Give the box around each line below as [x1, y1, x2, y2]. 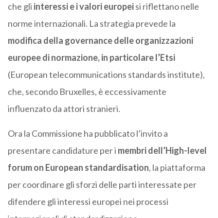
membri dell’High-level [116, 145, 207, 156]
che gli [7, 1, 34, 12]
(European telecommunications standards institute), [7, 69, 205, 80]
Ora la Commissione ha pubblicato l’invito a [7, 128, 168, 139]
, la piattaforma [148, 162, 205, 173]
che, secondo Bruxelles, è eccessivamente [7, 86, 166, 97]
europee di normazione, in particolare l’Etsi [7, 52, 175, 63]
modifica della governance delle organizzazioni [7, 35, 193, 46]
